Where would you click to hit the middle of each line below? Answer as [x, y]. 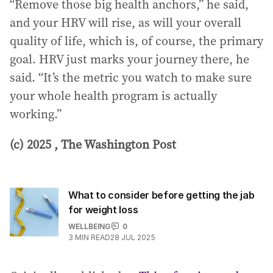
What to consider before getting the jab [161, 195]
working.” [36, 114]
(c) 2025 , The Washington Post [93, 144]
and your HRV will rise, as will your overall [126, 22]
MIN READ [93, 237]
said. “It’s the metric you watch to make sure [131, 77]
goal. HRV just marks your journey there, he [129, 59]
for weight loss [103, 209]
